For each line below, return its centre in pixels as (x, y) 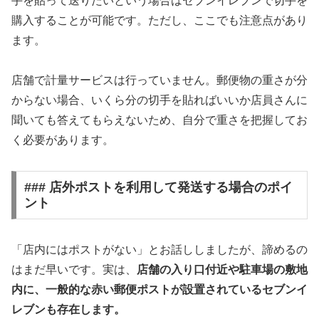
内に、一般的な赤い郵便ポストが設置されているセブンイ (159, 289)
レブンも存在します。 (68, 309)
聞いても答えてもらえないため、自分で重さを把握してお (159, 120)
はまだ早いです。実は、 (74, 269)
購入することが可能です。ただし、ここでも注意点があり (159, 20)
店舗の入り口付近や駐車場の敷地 (222, 269)
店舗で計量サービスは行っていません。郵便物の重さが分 (159, 80)
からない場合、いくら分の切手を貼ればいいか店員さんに (159, 100)
